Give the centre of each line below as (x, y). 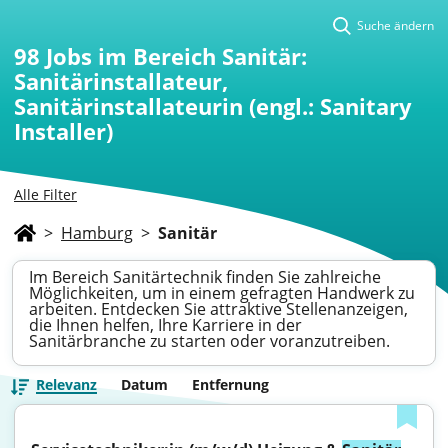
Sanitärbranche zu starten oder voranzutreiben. (209, 341)
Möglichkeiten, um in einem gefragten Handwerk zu (222, 293)
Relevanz (66, 384)
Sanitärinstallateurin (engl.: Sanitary (213, 106)
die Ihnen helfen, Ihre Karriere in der (165, 325)
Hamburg (97, 233)
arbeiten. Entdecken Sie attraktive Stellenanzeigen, (218, 309)
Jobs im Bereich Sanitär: (176, 56)
